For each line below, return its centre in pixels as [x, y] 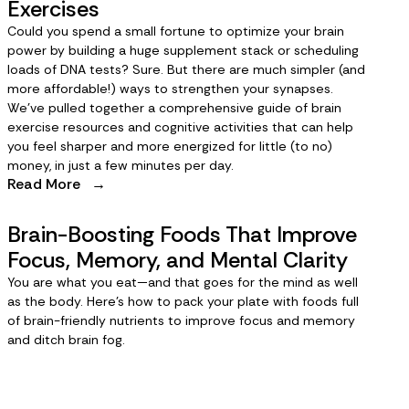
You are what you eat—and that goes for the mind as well [183, 282]
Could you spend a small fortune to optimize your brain [176, 31]
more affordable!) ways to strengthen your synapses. [170, 89]
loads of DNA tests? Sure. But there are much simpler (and [186, 69]
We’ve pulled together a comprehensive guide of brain [174, 108]
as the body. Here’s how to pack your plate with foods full [183, 301]
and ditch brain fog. [66, 340]
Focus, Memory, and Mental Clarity [178, 260]
